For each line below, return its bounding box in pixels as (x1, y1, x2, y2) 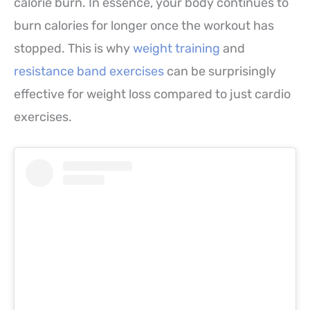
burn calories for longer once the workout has (14, 17, 274, 33)
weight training (133, 40, 220, 56)
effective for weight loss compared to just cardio (14, 86, 291, 102)
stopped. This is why (14, 40, 133, 56)
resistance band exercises (14, 63, 164, 79)
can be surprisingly (164, 63, 276, 79)
